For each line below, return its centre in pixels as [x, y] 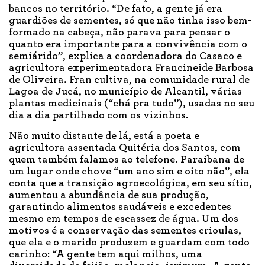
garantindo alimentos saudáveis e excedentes [120, 207]
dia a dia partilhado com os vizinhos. [100, 116]
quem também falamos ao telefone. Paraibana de [127, 160]
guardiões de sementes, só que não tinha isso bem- [130, 21]
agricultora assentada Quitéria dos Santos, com [125, 148]
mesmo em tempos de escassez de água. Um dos [124, 219]
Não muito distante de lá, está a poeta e [104, 136]
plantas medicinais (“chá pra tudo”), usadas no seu [132, 104]
